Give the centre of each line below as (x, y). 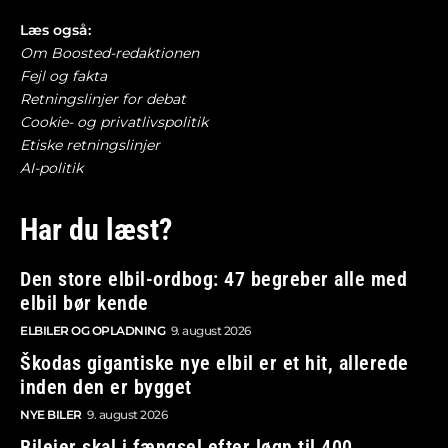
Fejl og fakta (63, 75)
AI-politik (51, 167)
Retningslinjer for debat (103, 98)
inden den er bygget (106, 386)
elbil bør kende (84, 302)
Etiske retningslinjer (90, 144)
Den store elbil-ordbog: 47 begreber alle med (213, 278)
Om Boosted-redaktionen (109, 52)
